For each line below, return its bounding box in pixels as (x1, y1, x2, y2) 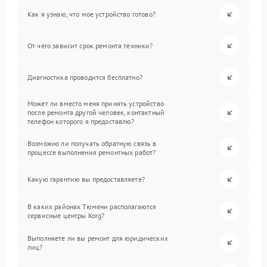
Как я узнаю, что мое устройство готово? (27, 10, 156, 18)
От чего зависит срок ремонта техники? (27, 41, 153, 50)
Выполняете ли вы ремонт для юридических (27, 233, 168, 243)
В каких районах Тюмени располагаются (27, 201, 157, 211)
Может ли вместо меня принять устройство (27, 99, 164, 108)
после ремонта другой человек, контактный (27, 108, 164, 117)
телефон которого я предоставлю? (27, 117, 135, 126)
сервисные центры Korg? (27, 210, 105, 220)
